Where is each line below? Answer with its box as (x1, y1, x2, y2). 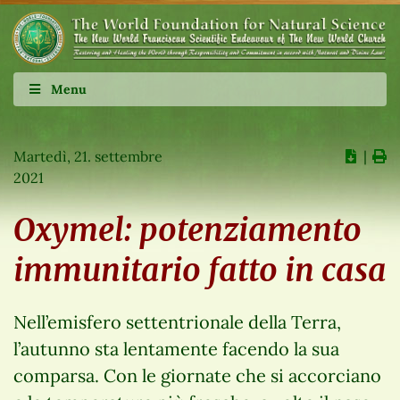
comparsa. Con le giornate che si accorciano (13, 363, 381, 387)
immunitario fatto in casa (13, 250, 387, 290)
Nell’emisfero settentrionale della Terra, (13, 310, 341, 333)
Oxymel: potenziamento (13, 210, 362, 250)
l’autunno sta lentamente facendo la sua (13, 337, 339, 360)
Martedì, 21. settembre (13, 146, 162, 165)
